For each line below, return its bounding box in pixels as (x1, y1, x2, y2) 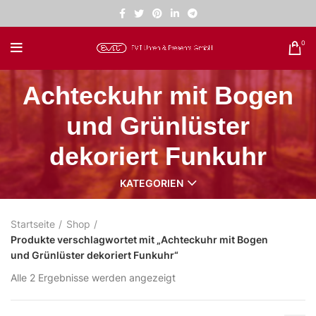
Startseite (11, 218, 55, 231)
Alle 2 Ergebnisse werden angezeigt (11, 272, 176, 284)
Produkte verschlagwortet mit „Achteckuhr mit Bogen (11, 233, 268, 246)
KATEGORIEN (119, 177, 183, 190)
